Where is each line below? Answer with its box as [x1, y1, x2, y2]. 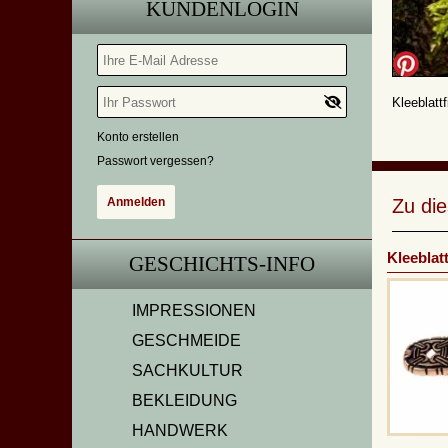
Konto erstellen [97, 130, 179, 144]
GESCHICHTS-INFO [129, 252, 315, 276]
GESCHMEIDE [132, 332, 241, 349]
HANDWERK [132, 422, 228, 439]
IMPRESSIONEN [132, 302, 256, 319]
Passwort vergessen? [97, 154, 214, 168]
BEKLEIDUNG [132, 392, 237, 409]
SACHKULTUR [132, 362, 243, 379]
